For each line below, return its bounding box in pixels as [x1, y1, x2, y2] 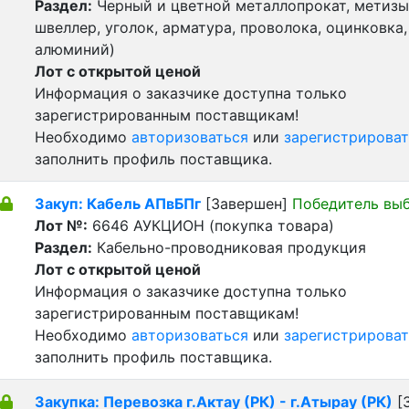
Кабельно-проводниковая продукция [92, 238, 366, 257]
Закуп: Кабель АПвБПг [35, 194, 201, 213]
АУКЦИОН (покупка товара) [133, 216, 334, 235]
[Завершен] [201, 194, 292, 213]
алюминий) [35, 40, 115, 58]
